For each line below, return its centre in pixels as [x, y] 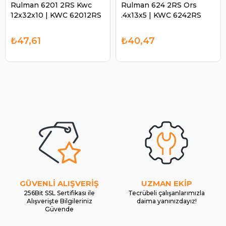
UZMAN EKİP [166, 184]
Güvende [60, 209]
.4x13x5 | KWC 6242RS [161, 15]
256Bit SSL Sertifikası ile [60, 193]
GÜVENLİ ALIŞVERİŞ [60, 184]
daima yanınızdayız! [166, 201]
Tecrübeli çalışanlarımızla [167, 193]
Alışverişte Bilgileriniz [59, 201]
